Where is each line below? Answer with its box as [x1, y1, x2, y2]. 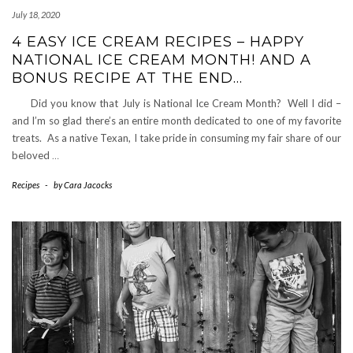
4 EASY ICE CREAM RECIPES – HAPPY [12, 33, 304, 50]
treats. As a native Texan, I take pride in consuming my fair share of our [12, 132, 341, 144]
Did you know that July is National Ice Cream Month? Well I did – [12, 97, 341, 110]
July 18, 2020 [12, 9, 60, 20]
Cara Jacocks [64, 180, 112, 190]
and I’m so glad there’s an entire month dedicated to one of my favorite [12, 114, 341, 127]
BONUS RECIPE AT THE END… [12, 69, 243, 87]
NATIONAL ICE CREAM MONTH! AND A [12, 51, 311, 69]
